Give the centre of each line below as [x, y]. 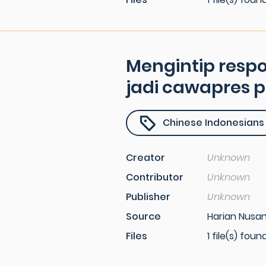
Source [143, 216]
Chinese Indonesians [213, 123]
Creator [145, 158]
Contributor [155, 177]
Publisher [148, 197]
